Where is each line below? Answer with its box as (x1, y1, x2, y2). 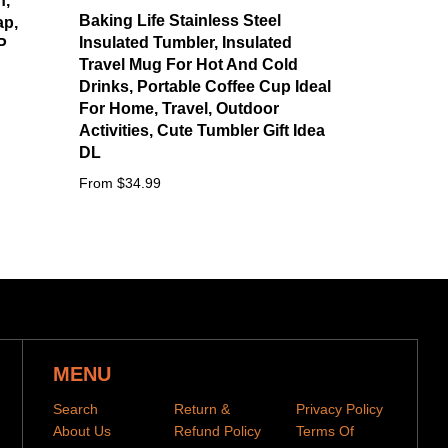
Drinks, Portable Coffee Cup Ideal (78, 77, 331, 95)
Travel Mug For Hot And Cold (78, 55, 298, 73)
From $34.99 (78, 174, 161, 191)
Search (53, 400, 98, 417)
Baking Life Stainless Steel (78, 11, 281, 29)
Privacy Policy (295, 400, 383, 417)
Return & (174, 400, 231, 417)
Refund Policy (174, 422, 262, 439)
